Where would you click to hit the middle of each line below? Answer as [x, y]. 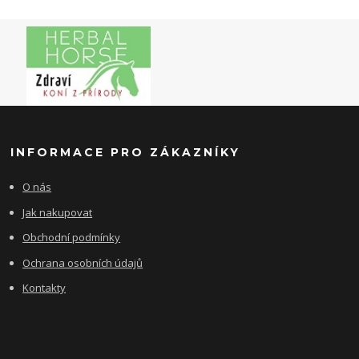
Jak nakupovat [58, 212]
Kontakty [44, 288]
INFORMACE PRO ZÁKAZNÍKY [126, 153]
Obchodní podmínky [72, 238]
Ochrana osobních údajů [83, 262]
